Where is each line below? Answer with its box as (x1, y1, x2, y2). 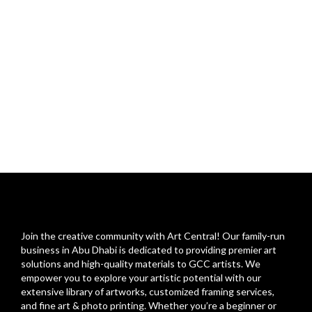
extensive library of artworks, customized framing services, (21, 285, 274, 297)
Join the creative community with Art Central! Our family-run (21, 229, 285, 242)
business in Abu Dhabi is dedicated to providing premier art (21, 243, 276, 256)
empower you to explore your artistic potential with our (21, 271, 261, 283)
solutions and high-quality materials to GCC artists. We (21, 257, 260, 270)
